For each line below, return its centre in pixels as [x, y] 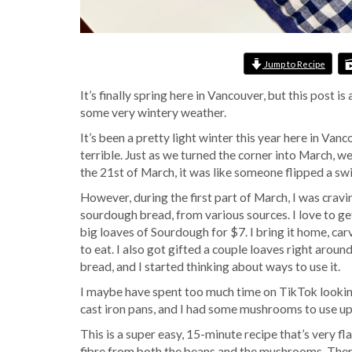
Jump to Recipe [293, 63]
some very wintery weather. [153, 113]
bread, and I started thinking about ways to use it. [210, 267]
